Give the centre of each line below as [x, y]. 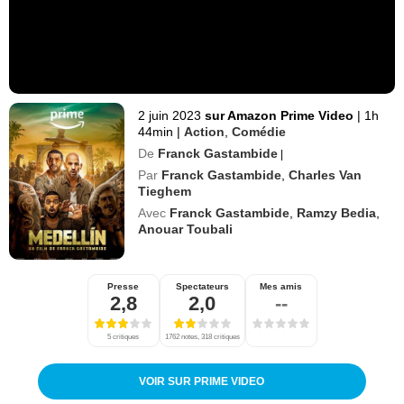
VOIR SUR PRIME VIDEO [202, 381]
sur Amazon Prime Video [281, 115]
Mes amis [281, 286]
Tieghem [165, 191]
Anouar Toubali [186, 229]
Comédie [259, 131]
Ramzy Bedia [337, 212]
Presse [123, 286]
